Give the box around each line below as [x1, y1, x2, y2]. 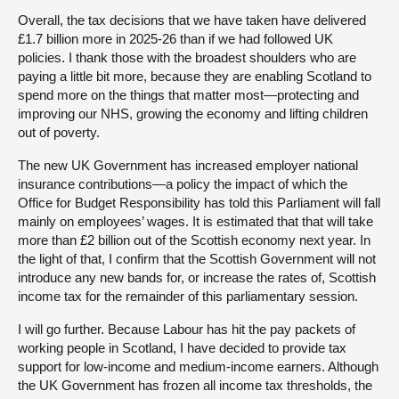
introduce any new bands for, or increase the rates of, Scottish [18, 269, 376, 285]
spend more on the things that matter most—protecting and [18, 86, 359, 102]
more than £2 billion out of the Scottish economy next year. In [18, 232, 370, 248]
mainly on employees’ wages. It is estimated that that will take [18, 213, 373, 229]
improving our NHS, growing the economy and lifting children [18, 105, 368, 121]
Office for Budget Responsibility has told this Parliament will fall [18, 194, 380, 210]
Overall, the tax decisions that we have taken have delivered [18, 12, 366, 28]
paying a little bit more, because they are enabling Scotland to [18, 68, 371, 84]
